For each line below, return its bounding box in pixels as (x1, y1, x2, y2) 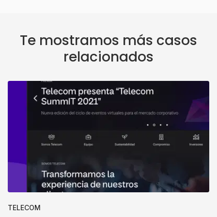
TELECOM (8, 203, 41, 212)
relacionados (63, 47, 154, 66)
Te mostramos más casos (20, 31, 197, 50)
